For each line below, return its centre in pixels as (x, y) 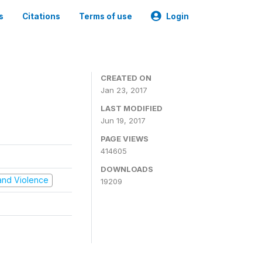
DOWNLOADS (127, 169)
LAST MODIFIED (132, 108)
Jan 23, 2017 (124, 90)
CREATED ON (126, 78)
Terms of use (106, 16)
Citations (41, 16)
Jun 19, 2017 (123, 120)
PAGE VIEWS (125, 139)
